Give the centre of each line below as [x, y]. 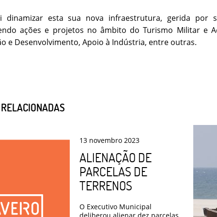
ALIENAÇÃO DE [116, 157]
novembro [106, 140]
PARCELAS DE [113, 171]
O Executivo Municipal [116, 206]
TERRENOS [106, 185]
